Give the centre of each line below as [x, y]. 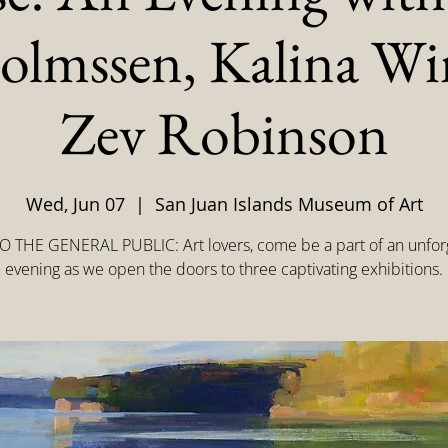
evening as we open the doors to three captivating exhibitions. [224, 269]
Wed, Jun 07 [75, 204]
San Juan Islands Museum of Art [288, 204]
